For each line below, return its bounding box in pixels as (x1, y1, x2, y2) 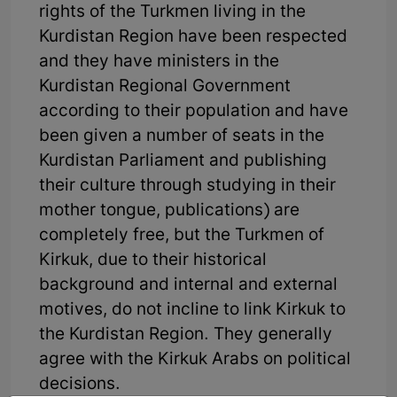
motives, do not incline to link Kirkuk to (39, 299, 346, 322)
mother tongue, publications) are (39, 199, 300, 222)
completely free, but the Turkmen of (39, 224, 324, 247)
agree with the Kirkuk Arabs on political (39, 348, 351, 371)
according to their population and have (39, 100, 348, 123)
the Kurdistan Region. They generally (39, 323, 332, 346)
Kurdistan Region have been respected (39, 26, 347, 49)
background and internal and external (39, 274, 338, 297)
